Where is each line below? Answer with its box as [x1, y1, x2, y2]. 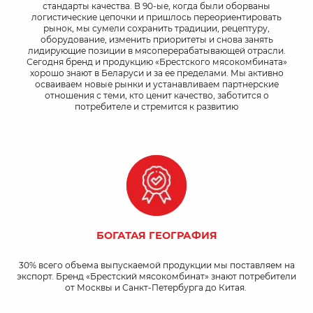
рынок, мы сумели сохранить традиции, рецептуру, [43, 23, 270, 34]
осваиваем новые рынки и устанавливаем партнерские [34, 79, 279, 90]
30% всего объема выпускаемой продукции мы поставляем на [18, 260, 295, 271]
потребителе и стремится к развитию [75, 101, 238, 112]
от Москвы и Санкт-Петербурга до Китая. [64, 282, 249, 293]
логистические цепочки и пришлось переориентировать [31, 12, 282, 23]
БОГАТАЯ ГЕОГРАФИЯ [96, 229, 217, 242]
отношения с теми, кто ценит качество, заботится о [44, 90, 269, 101]
